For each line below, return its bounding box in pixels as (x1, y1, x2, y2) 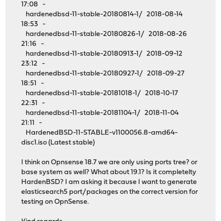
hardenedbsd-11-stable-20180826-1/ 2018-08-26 (21, 30, 187, 38)
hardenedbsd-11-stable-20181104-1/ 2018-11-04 (21, 109, 179, 117)
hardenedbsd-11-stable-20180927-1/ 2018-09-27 (21, 70, 185, 77)
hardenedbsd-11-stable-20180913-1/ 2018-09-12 (21, 50, 183, 58)
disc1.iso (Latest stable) (21, 139, 95, 147)
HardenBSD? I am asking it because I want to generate (21, 178, 197, 186)
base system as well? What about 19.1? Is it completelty (21, 168, 197, 176)
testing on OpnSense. (21, 198, 89, 206)
